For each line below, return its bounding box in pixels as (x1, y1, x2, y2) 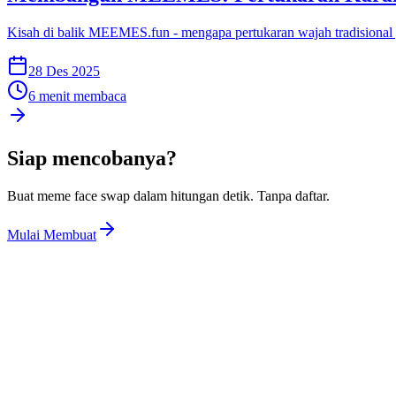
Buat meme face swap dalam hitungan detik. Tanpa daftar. (7, 188, 330, 204)
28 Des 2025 (28, 64, 100, 80)
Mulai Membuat (7, 227, 96, 243)
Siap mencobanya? (7, 147, 177, 171)
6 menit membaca (28, 88, 126, 104)
